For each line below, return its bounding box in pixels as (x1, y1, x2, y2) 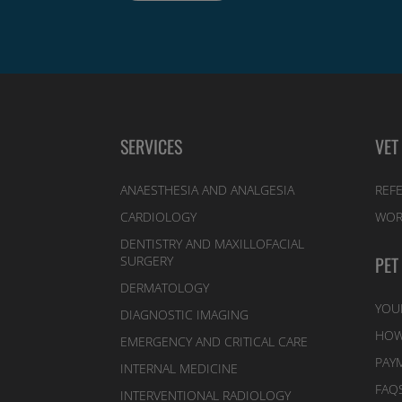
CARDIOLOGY (120, 207, 197, 225)
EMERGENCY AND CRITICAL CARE (120, 332, 309, 350)
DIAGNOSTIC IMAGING (120, 305, 249, 323)
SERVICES (120, 132, 183, 160)
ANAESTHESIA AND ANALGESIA (120, 180, 295, 198)
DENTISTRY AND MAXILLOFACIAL (120, 234, 305, 252)
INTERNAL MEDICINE (120, 359, 239, 377)
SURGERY (120, 251, 174, 269)
